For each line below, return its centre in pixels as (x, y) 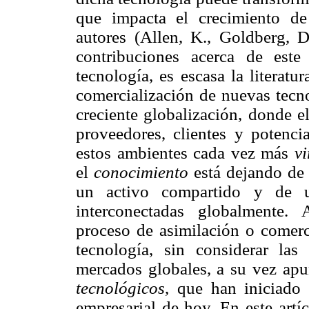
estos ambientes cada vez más (185, 152)
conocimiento (141, 172)
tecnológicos (120, 288)
